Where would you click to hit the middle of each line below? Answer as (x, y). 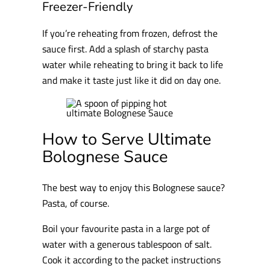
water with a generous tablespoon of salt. (127, 244)
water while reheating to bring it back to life (133, 64)
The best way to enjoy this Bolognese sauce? (134, 187)
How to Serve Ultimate (127, 140)
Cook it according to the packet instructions (132, 260)
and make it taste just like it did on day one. (132, 80)
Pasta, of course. (76, 202)
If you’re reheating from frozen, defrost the (130, 33)
